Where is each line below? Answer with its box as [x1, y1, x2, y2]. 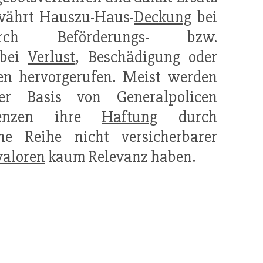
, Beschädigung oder [75, 47, 218, 68]
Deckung [134, 7, 192, 28]
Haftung [102, 107, 158, 127]
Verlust [28, 47, 76, 68]
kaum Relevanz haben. [45, 147, 195, 167]
